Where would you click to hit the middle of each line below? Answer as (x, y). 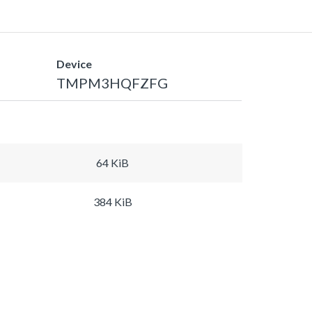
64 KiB (112, 162)
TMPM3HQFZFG (112, 83)
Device (74, 63)
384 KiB (112, 201)
